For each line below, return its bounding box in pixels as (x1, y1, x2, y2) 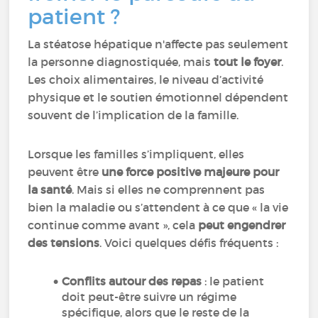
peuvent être (28, 165, 102, 179)
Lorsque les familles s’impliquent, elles (28, 147, 245, 161)
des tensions (28, 236, 100, 250)
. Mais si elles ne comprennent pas (72, 182, 265, 197)
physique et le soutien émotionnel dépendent (28, 90, 289, 104)
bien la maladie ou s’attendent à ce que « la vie (28, 200, 289, 214)
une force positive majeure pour (102, 165, 280, 179)
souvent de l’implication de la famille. (28, 108, 239, 122)
